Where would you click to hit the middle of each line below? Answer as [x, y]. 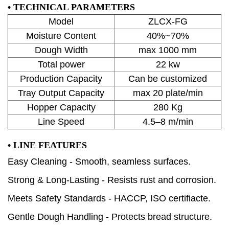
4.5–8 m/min [168, 122]
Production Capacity [61, 79]
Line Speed [61, 122]
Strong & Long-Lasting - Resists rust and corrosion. [112, 180]
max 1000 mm [168, 50]
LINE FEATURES [51, 145]
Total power [61, 65]
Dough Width [61, 50]
